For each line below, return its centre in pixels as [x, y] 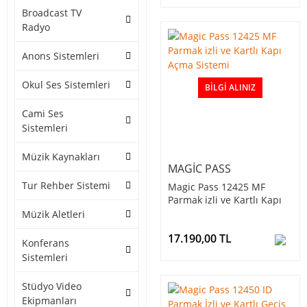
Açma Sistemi [199, 213]
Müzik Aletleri [53, 214]
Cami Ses [43, 114]
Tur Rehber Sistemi [66, 186]
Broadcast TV [52, 13]
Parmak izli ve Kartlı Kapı [225, 200]
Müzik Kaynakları [61, 157]
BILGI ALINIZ [230, 88]
